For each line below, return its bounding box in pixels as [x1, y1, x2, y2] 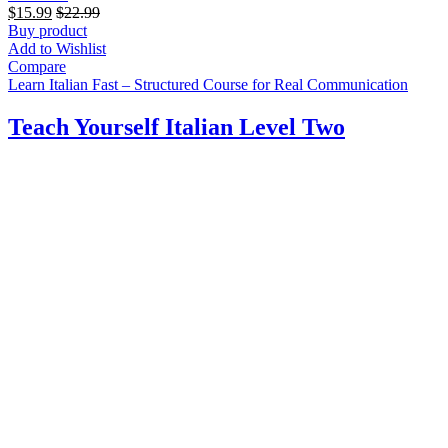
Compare [8, 57, 66, 75]
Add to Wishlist [8, 39, 106, 57]
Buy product [8, 21, 87, 39]
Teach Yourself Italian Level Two [8, 113, 345, 140]
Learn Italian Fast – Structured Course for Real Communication [8, 75, 408, 93]
